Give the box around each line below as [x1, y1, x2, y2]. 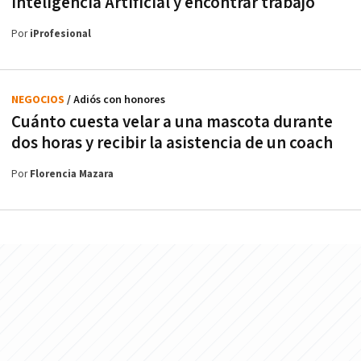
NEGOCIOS [11, 92, 67, 107]
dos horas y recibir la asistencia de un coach [11, 131, 333, 154]
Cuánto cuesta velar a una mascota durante [11, 110, 333, 133]
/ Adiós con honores [67, 92, 165, 107]
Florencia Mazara [30, 167, 114, 181]
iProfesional [30, 27, 91, 41]
